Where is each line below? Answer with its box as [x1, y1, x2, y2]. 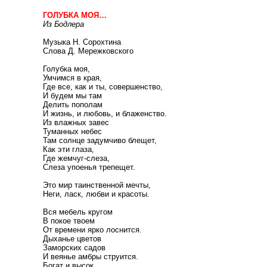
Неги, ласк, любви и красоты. [43, 190, 150, 198]
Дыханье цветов [43, 234, 101, 243]
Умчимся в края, [43, 73, 102, 82]
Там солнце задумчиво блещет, [43, 136, 157, 145]
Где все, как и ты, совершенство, [43, 82, 163, 91]
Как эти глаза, [43, 145, 94, 154]
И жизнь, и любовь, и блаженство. [43, 109, 167, 118]
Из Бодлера [43, 20, 84, 29]
